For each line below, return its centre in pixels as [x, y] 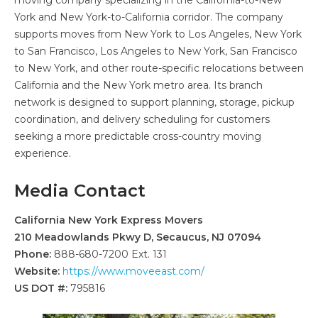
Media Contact [80, 190]
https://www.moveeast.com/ [133, 271]
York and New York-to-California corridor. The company [149, 17]
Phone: [33, 254]
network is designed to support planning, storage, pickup [154, 102]
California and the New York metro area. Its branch [138, 85]
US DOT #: [41, 288]
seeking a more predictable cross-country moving [138, 136]
